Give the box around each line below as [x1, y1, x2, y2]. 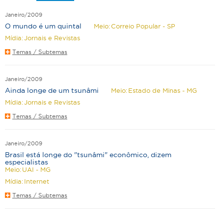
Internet [24, 177, 49, 185]
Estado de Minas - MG [128, 86, 197, 94]
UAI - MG [22, 165, 51, 173]
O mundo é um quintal [5, 22, 82, 30]
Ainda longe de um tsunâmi [5, 86, 99, 94]
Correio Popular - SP [111, 22, 175, 29]
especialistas [5, 158, 48, 166]
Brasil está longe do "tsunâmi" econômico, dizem [5, 150, 171, 159]
